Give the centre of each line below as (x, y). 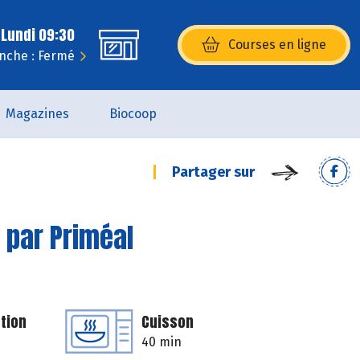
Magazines (37, 114)
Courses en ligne (277, 45)
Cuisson (168, 322)
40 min (162, 342)
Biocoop (133, 114)
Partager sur (213, 172)
